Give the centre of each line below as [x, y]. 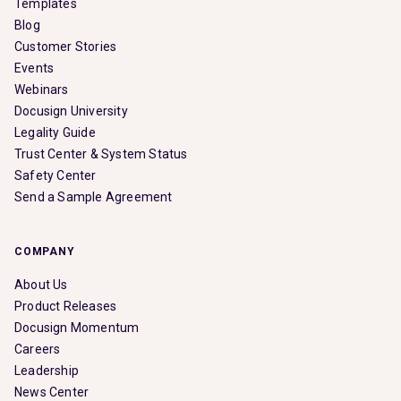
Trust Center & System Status [101, 154]
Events [34, 68]
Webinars [42, 89]
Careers [38, 349]
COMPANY [45, 251]
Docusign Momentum [77, 327]
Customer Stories [66, 46]
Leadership [47, 370]
